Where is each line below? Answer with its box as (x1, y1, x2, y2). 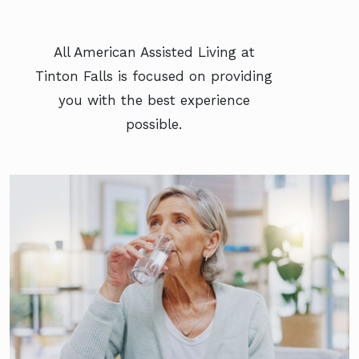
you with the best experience (58, 91, 250, 108)
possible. (126, 115, 182, 132)
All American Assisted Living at (53, 43, 255, 60)
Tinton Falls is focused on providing (35, 67, 272, 84)
